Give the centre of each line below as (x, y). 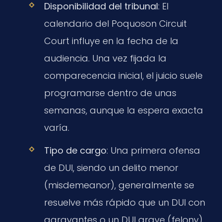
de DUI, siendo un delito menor (111, 167)
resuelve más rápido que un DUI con (124, 202)
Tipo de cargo (75, 150)
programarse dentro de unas (110, 93)
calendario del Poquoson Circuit (115, 23)
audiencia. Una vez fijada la (105, 58)
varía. (56, 127)
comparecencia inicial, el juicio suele (123, 75)
